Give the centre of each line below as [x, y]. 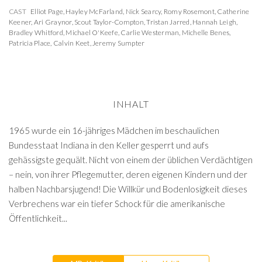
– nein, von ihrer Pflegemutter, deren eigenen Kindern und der [128, 174]
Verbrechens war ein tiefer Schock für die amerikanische [117, 204]
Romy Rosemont [189, 11]
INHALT [131, 104]
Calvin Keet [71, 43]
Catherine [233, 11]
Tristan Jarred [168, 22]
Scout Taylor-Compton [109, 22]
